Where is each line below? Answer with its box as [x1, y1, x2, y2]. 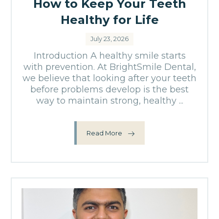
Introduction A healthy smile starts [33, 50, 186, 61]
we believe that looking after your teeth [22, 73, 197, 84]
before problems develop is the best [30, 84, 189, 95]
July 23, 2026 [90, 35, 129, 43]
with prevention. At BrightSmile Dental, [23, 62, 196, 72]
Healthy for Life [60, 13, 159, 27]
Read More [87, 129, 122, 137]
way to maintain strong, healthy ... [36, 95, 183, 106]
